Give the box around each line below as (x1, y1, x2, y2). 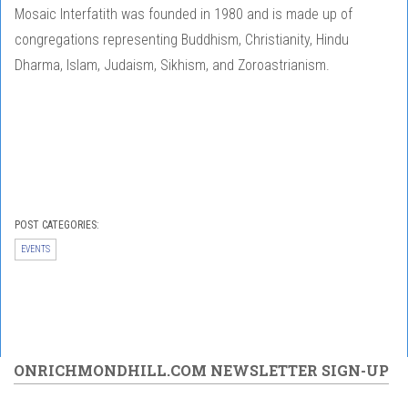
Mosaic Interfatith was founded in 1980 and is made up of (15, 5, 352, 24)
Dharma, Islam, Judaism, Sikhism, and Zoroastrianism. (15, 56, 330, 75)
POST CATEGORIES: (15, 219, 102, 232)
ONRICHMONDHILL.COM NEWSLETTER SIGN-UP (14, 361, 389, 381)
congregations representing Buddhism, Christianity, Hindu (15, 31, 349, 49)
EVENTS (21, 244, 50, 255)
